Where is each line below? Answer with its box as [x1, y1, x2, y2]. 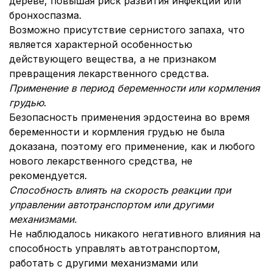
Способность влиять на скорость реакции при [9, 184, 231, 196]
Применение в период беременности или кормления [9, 82, 260, 94]
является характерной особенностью [9, 38, 192, 50]
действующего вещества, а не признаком [9, 53, 216, 65]
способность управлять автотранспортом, [9, 242, 220, 254]
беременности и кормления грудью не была [9, 126, 225, 138]
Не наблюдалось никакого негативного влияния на [9, 228, 260, 240]
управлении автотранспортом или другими [9, 199, 213, 211]
